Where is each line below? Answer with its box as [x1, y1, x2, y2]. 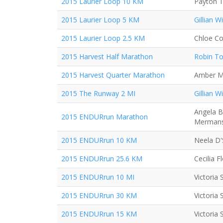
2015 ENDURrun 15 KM [61, 209, 137, 219]
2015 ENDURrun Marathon [61, 112, 148, 121]
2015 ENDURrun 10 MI [61, 172, 134, 182]
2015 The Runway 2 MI [61, 89, 135, 98]
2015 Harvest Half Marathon [61, 52, 153, 61]
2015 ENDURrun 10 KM [61, 135, 137, 145]
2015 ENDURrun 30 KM [61, 191, 137, 200]
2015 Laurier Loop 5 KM [61, 15, 139, 24]
